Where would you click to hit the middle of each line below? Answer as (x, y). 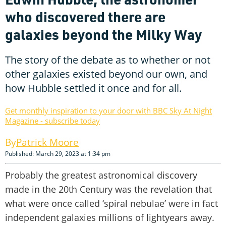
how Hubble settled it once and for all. (93, 88)
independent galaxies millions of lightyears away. (110, 217)
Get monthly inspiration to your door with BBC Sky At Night (108, 110)
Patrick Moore (47, 142)
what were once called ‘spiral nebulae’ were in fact (111, 203)
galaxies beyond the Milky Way (103, 34)
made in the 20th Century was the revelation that (108, 189)
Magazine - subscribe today (52, 120)
